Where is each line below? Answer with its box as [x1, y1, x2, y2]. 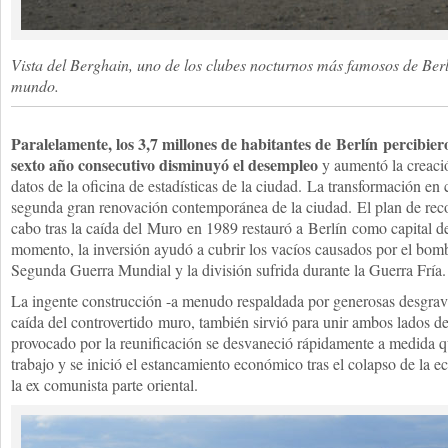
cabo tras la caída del [11, 217, 147, 238]
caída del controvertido [11, 311, 158, 332]
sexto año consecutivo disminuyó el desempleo [11, 153, 318, 176]
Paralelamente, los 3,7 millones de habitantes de [11, 132, 336, 155]
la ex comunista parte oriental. [11, 374, 198, 395]
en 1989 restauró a [182, 217, 308, 238]
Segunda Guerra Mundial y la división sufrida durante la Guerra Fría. [11, 259, 446, 280]
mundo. [11, 75, 59, 96]
